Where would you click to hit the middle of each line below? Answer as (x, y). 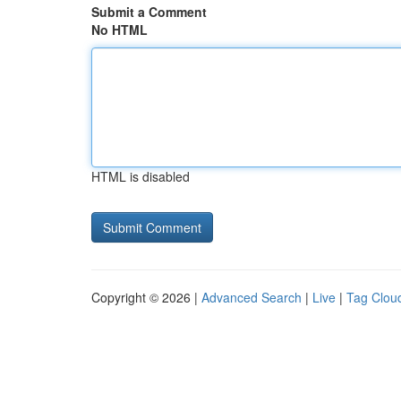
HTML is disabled (141, 176)
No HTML (119, 30)
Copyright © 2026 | (146, 297)
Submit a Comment (149, 12)
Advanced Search (252, 297)
